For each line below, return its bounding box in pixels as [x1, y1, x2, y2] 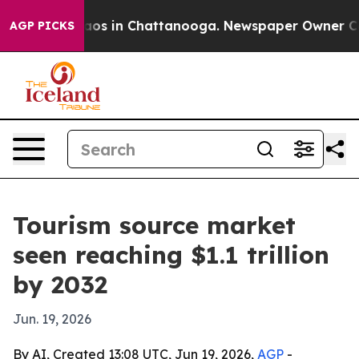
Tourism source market [13, 210, 296, 240]
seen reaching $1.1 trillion [13, 240, 329, 270]
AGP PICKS [10, 18, 75, 33]
